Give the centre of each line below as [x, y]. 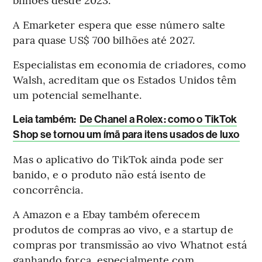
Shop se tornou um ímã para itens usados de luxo [126, 135]
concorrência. [48, 189]
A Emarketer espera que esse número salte [119, 25]
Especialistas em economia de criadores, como [130, 64]
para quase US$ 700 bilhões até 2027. [104, 40]
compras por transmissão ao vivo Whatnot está [130, 244]
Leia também [44, 120]
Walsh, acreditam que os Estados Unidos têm [125, 80]
